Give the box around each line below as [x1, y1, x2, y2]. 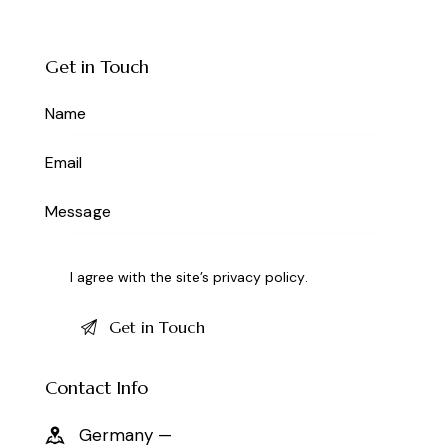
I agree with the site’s [70, 267, 214, 286]
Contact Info [45, 375, 148, 399]
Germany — [79, 423, 172, 446]
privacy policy [213, 267, 306, 286]
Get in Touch [45, 54, 149, 78]
